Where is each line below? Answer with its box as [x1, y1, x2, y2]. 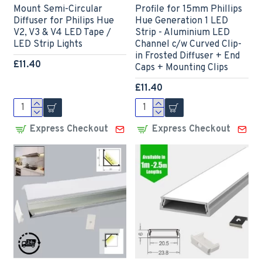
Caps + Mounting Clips [135, 62, 229, 74]
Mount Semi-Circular [13, 4, 102, 16]
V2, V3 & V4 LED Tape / [13, 27, 111, 39]
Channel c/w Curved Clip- [135, 39, 242, 51]
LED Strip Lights [13, 39, 82, 51]
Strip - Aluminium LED [135, 27, 230, 39]
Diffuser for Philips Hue [13, 15, 114, 27]
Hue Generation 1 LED [135, 15, 229, 27]
